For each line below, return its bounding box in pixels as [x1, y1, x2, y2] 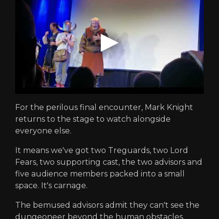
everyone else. [15, 126, 71, 136]
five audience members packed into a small [15, 169, 185, 179]
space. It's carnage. [15, 181, 88, 191]
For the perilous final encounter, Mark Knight [15, 103, 193, 112]
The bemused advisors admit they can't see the [15, 200, 199, 210]
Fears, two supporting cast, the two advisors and [15, 157, 202, 167]
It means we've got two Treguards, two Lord [15, 146, 188, 155]
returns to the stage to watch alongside [15, 114, 171, 124]
